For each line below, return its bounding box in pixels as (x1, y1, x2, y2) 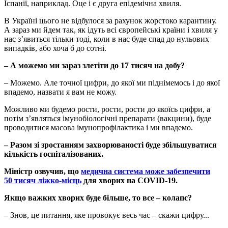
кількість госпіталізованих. (4, 150, 103, 159)
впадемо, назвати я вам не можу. (4, 88, 117, 97)
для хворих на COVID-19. (81, 176, 178, 185)
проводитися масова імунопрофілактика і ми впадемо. (4, 123, 193, 132)
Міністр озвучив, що (4, 167, 81, 176)
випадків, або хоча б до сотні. (4, 44, 106, 53)
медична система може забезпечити (81, 167, 210, 176)
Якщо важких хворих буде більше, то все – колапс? (4, 193, 192, 203)
